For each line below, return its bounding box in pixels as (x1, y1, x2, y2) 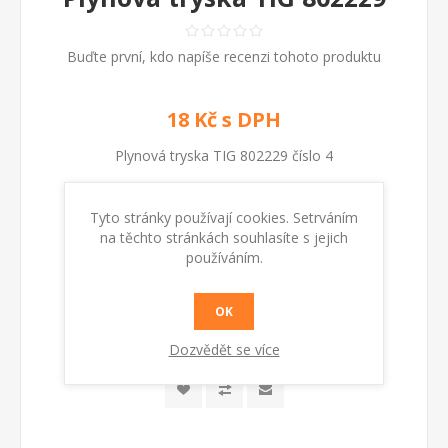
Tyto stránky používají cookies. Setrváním (90, 207, 358, 227)
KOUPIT (234, 315, 284, 334)
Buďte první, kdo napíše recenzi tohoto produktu (67, 47, 381, 67)
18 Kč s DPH (167, 106, 281, 134)
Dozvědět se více (168, 339, 280, 359)
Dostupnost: (151, 263, 231, 283)
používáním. (185, 247, 263, 267)
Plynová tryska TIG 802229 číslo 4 (115, 146, 333, 166)
